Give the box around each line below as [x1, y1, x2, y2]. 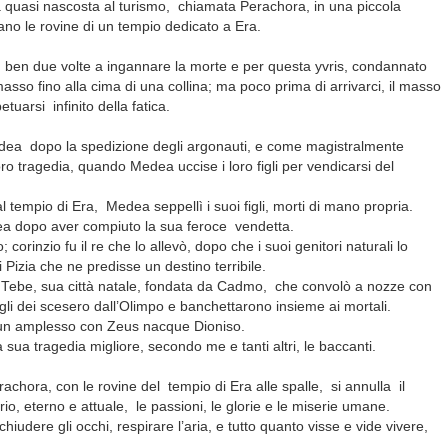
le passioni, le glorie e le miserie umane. [136, 398, 390, 414]
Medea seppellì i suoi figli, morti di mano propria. [106, 198, 413, 214]
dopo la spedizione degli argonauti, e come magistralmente [30, 138, 404, 154]
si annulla [331, 378, 395, 394]
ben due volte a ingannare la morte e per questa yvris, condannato [5, 58, 427, 74]
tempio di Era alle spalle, [168, 378, 327, 394]
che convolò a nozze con [275, 278, 432, 294]
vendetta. [235, 218, 294, 234]
